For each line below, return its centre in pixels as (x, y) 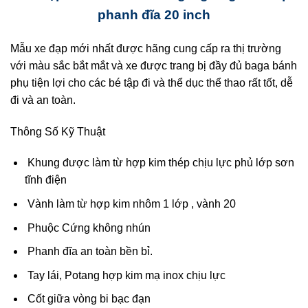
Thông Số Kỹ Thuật (58, 131)
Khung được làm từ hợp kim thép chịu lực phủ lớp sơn (159, 163)
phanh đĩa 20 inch (154, 14)
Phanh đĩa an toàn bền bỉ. (88, 252)
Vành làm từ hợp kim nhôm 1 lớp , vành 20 (130, 203)
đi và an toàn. (43, 100)
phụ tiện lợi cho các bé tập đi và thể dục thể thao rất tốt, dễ (152, 82)
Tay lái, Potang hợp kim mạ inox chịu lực (125, 275)
